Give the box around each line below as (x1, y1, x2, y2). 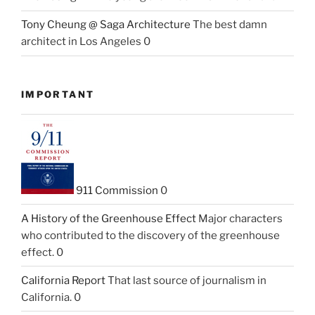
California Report (21, 274, 105, 287)
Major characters (196, 212, 283, 225)
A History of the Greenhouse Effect (21, 212, 196, 225)
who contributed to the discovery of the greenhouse (21, 229, 280, 242)
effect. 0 (21, 245, 63, 259)
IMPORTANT (21, 88, 95, 100)
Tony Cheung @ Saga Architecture (21, 18, 191, 32)
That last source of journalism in (105, 274, 266, 287)
